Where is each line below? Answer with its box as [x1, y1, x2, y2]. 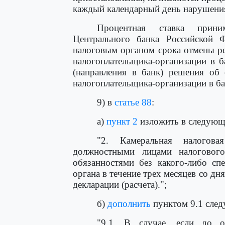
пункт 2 [106, 116, 138, 127]
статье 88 [115, 97, 152, 107]
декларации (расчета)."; [73, 179, 167, 190]
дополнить [107, 198, 151, 209]
